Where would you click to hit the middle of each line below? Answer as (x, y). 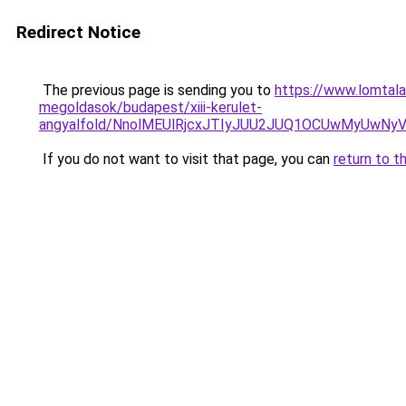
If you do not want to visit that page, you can (186, 159)
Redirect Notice (78, 32)
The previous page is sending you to (157, 90)
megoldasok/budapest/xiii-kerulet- (150, 107)
